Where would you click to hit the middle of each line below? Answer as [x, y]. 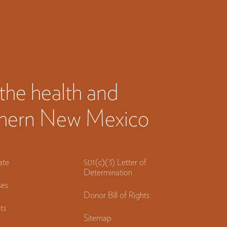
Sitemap [98, 217]
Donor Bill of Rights [117, 195]
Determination [108, 172]
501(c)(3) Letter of [115, 162]
